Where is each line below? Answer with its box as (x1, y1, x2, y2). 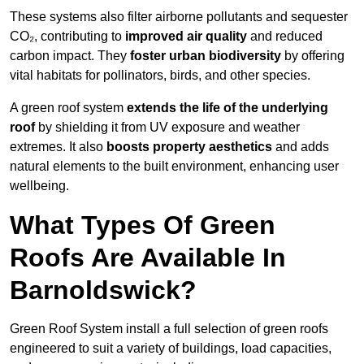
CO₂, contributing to (10, 29, 125, 44)
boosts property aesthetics (106, 140, 272, 154)
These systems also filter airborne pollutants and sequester (10, 10, 348, 24)
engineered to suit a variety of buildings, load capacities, (10, 341, 331, 356)
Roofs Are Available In (10, 243, 286, 273)
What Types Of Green (10, 210, 275, 240)
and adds (272, 140, 329, 154)
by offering (281, 49, 344, 63)
